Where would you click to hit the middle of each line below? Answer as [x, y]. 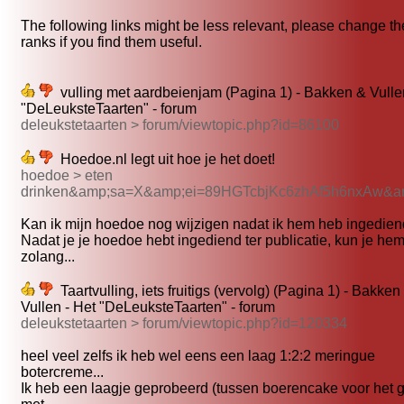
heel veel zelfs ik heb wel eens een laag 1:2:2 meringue [198, 356]
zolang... [48, 257]
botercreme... [62, 372]
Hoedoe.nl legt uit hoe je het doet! [164, 160]
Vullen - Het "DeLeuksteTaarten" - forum [148, 308]
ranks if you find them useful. [111, 42]
